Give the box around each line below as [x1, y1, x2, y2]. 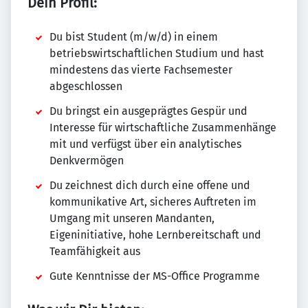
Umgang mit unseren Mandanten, [49, 212, 214, 225]
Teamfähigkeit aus [49, 245, 140, 258]
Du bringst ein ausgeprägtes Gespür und [49, 104, 247, 118]
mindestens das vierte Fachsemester [49, 63, 232, 77]
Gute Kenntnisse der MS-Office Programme [49, 269, 260, 283]
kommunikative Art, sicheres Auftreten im [49, 195, 256, 209]
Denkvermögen [49, 154, 124, 168]
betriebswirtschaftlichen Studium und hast [49, 47, 264, 60]
